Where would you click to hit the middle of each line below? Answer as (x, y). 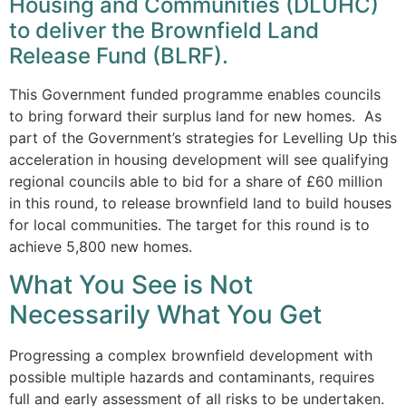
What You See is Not (131, 285)
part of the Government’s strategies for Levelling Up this (203, 137)
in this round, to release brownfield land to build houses (200, 203)
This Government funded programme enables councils (195, 94)
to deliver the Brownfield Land (164, 30)
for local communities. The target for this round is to (189, 224)
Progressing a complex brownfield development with (191, 356)
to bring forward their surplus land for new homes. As (195, 116)
